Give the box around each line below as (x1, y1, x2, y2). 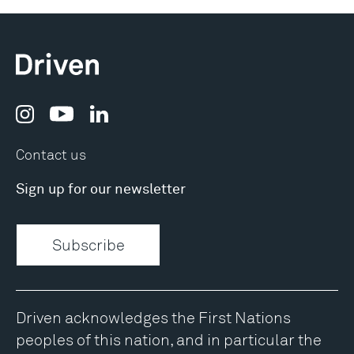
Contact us (16, 145, 86, 163)
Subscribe (51, 234, 125, 254)
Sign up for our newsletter (16, 182, 186, 197)
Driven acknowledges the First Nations (16, 307, 291, 327)
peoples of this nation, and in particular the (16, 329, 322, 349)
